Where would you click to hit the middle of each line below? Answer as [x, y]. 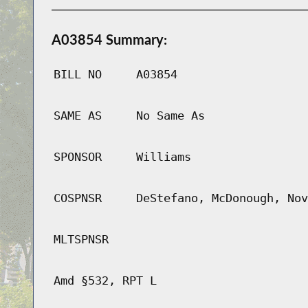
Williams [163, 157]
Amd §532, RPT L [105, 281]
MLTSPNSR [81, 240]
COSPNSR [77, 198]
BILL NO [77, 75]
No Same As [170, 116]
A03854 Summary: [109, 40]
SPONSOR [77, 157]
